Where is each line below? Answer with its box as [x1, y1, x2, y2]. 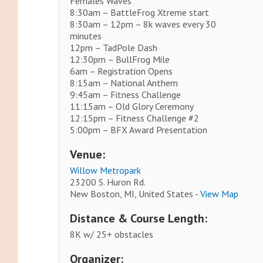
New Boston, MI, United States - [70, 188, 201, 200]
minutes [70, 30, 102, 42]
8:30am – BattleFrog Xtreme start [70, 6, 210, 19]
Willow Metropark [70, 164, 141, 177]
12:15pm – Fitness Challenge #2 [70, 112, 200, 124]
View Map [200, 188, 239, 200]
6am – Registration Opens [70, 65, 173, 77]
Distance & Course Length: [70, 211, 208, 227]
